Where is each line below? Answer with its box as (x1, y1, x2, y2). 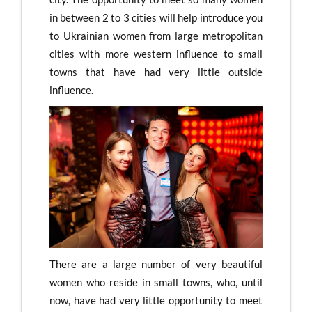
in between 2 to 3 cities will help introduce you (49, 10, 263, 24)
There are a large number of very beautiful (49, 258, 263, 271)
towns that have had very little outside (49, 65, 263, 78)
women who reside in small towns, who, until (49, 276, 263, 289)
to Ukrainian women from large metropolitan (49, 29, 263, 42)
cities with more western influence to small (49, 47, 263, 60)
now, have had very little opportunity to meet (49, 294, 263, 307)
